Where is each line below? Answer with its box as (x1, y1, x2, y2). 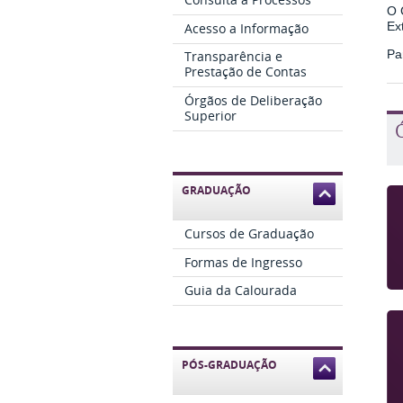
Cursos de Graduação (184, 224, 315, 242)
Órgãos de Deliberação (184, 92, 323, 110)
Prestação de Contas (184, 63, 308, 81)
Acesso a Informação (184, 19, 309, 37)
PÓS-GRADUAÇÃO (182, 357, 277, 373)
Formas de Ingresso (184, 253, 303, 271)
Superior (184, 107, 237, 125)
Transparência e (184, 48, 283, 66)
